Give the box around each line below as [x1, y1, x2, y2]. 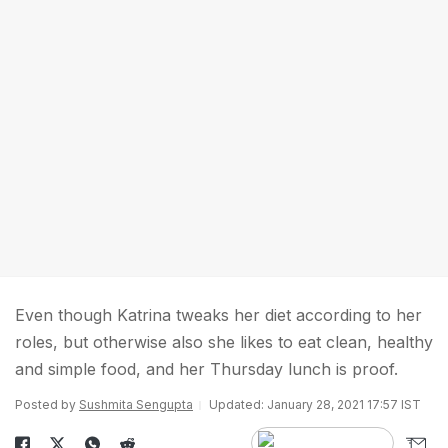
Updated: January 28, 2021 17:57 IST [209, 397, 421, 412]
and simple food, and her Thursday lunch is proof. [15, 359, 398, 379]
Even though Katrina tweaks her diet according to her [15, 305, 422, 325]
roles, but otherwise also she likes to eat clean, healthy [15, 332, 433, 352]
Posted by [15, 397, 79, 412]
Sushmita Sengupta [79, 397, 193, 412]
